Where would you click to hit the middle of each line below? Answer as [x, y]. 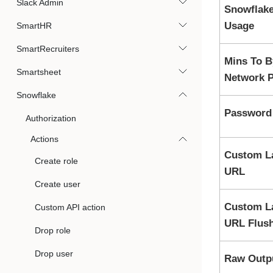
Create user [58, 184]
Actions [44, 139]
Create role [56, 161]
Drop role [53, 230]
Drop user [54, 253]
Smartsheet [39, 72]
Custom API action [70, 207]
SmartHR [34, 26]
